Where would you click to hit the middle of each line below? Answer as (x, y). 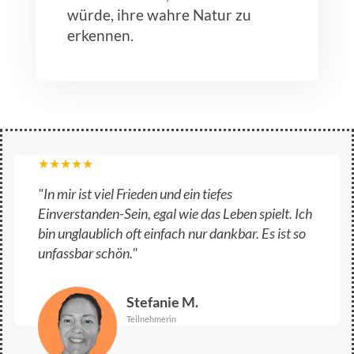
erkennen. (100, 35)
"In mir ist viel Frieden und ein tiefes (135, 193)
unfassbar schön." (88, 252)
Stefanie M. (162, 301)
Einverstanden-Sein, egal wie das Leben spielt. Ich (175, 213)
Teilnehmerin (151, 318)
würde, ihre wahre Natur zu (159, 14)
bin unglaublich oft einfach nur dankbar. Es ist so (172, 233)
